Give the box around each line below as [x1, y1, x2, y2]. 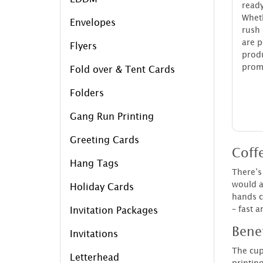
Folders [70, 87, 104, 98]
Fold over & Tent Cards [70, 63, 175, 75]
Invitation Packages [70, 204, 158, 215]
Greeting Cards [70, 134, 139, 145]
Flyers [70, 40, 97, 51]
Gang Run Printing [70, 110, 154, 122]
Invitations [70, 228, 118, 239]
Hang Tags [70, 157, 119, 168]
